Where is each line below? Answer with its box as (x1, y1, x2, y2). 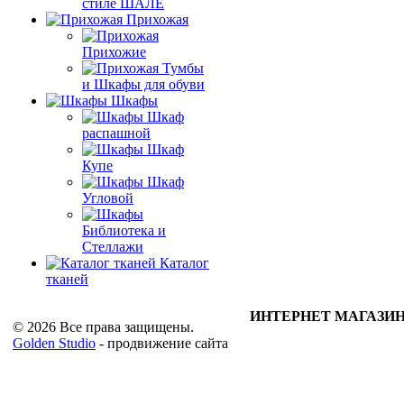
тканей (46, 271, 88, 287)
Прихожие (82, 44, 146, 60)
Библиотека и (82, 223, 166, 238)
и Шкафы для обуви (82, 77, 205, 92)
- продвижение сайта (96, 335, 228, 351)
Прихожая (126, 12, 188, 27)
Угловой (82, 190, 133, 206)
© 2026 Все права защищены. (13, 319, 194, 335)
